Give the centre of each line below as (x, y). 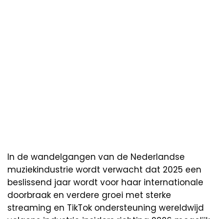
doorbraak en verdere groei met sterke (89, 195)
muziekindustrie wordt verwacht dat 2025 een (104, 169)
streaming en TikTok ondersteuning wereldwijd (106, 208)
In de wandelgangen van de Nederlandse (96, 157)
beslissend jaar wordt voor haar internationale (105, 182)
